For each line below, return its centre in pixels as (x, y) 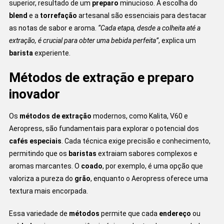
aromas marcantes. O (45, 166)
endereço (175, 214)
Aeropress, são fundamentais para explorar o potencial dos (104, 129)
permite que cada (129, 214)
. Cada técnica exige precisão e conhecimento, (136, 141)
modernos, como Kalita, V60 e (139, 116)
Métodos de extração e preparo (101, 78)
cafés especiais (35, 141)
